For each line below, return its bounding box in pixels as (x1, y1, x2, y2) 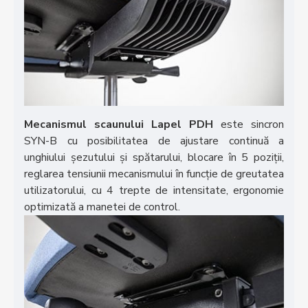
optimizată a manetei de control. (24, 199, 180, 214)
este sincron (213, 116, 284, 132)
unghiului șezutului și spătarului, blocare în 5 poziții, (24, 149, 284, 165)
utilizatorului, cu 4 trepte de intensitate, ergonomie (24, 182, 284, 198)
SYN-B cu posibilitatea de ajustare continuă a (24, 133, 284, 148)
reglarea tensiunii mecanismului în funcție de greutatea (24, 166, 284, 181)
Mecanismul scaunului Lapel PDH (24, 116, 213, 132)
